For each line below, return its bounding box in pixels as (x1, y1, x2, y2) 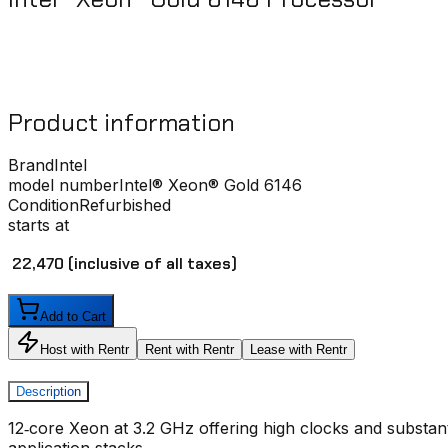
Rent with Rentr (145, 341, 234, 357)
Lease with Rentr (250, 341, 347, 357)
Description (16, 383, 81, 399)
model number (8, 175, 119, 196)
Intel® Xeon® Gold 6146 (119, 175, 302, 196)
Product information (8, 107, 235, 139)
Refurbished (79, 195, 171, 216)
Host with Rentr (40, 341, 129, 357)
